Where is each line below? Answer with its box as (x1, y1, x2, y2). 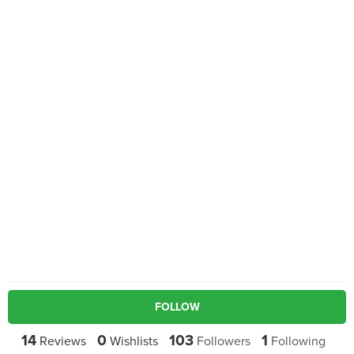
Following (267, 333, 326, 349)
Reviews (36, 333, 86, 349)
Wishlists (106, 333, 158, 349)
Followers (193, 333, 250, 349)
